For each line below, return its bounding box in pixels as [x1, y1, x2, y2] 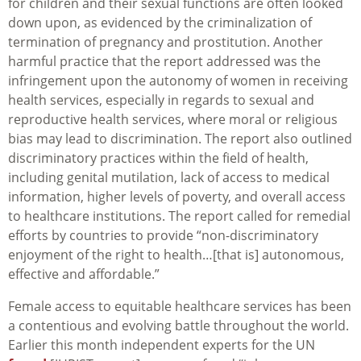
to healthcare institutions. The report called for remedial [8, 207, 351, 226]
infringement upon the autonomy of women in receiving [8, 72, 348, 90]
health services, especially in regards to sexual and [8, 91, 314, 110]
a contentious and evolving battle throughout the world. [8, 317, 349, 335]
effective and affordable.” [8, 265, 160, 284]
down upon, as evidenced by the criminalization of [8, 14, 312, 32]
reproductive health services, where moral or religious [8, 110, 338, 129]
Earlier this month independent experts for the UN [8, 336, 315, 355]
